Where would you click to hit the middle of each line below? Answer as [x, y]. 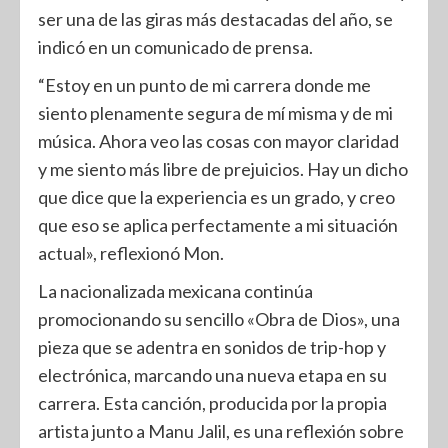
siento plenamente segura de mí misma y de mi [215, 113]
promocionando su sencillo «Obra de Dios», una [219, 319]
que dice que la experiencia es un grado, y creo [216, 197]
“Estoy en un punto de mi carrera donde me [204, 85]
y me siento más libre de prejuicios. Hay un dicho [223, 169]
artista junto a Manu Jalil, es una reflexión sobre [221, 431]
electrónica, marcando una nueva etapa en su [212, 375]
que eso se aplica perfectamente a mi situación [218, 225]
